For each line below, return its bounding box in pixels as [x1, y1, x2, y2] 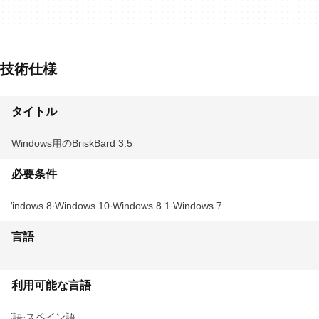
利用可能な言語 [11, 279, 91, 291]
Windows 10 [55, 200, 110, 211]
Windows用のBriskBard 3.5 [11, 137, 132, 149]
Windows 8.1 [113, 200, 170, 211]
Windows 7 [173, 200, 222, 211]
